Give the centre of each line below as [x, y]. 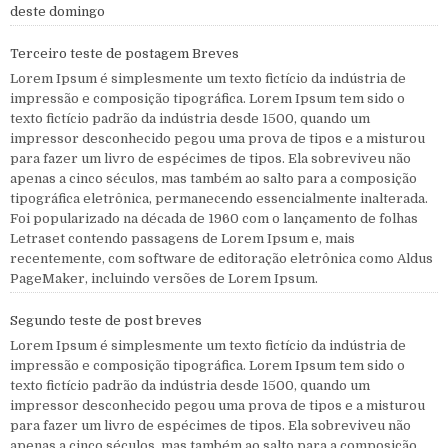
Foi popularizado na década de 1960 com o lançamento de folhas [214, 219]
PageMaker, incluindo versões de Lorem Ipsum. [164, 279]
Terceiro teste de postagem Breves [124, 54]
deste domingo [57, 12]
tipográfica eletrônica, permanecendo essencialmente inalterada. [219, 199]
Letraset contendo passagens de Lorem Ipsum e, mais [182, 239]
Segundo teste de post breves [106, 321]
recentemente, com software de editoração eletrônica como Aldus [221, 259]
